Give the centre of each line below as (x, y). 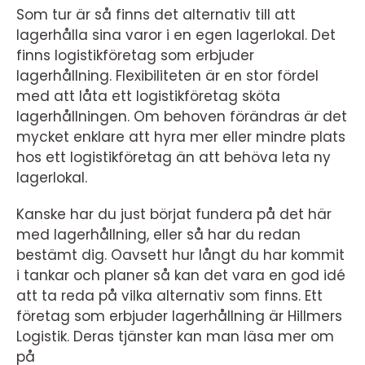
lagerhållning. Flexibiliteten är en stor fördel (167, 75)
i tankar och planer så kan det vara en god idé (181, 275)
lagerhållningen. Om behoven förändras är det (182, 116)
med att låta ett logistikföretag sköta (148, 96)
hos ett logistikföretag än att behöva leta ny (174, 157)
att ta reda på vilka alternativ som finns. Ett (169, 295)
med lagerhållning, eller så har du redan (158, 234)
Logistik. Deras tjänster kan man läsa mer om (175, 336)
